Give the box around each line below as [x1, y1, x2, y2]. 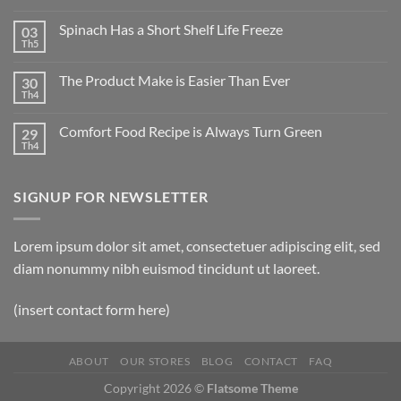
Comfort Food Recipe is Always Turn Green [59, 123, 322, 141]
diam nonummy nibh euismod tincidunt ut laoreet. [13, 259, 320, 277]
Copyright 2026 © [103, 380, 207, 396]
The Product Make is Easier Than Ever [59, 72, 290, 90]
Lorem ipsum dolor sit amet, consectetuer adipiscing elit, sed [13, 236, 380, 254]
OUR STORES [120, 354, 191, 368]
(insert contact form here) [13, 300, 170, 318]
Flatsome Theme [206, 380, 298, 396]
